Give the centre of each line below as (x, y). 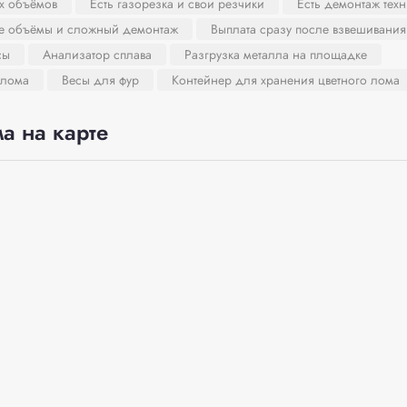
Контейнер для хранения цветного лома (285, 80)
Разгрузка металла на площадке (275, 55)
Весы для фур (100, 80)
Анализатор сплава (97, 55)
